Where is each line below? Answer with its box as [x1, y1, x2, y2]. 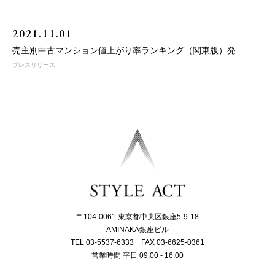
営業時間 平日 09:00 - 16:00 [91, 251, 184, 260]
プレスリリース [12, 61, 55, 68]
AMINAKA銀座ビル [106, 225, 169, 234]
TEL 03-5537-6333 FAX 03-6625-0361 [71, 238, 204, 247]
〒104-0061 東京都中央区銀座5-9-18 [76, 212, 199, 222]
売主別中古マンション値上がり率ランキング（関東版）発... [12, 45, 243, 55]
